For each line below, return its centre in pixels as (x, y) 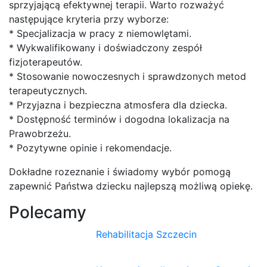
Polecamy (48, 212)
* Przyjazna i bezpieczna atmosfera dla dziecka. (118, 105)
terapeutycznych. (48, 90)
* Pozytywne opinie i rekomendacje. (90, 148)
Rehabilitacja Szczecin (147, 234)
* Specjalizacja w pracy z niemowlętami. (100, 33)
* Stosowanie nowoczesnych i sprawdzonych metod (128, 76)
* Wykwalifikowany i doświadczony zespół (105, 47)
